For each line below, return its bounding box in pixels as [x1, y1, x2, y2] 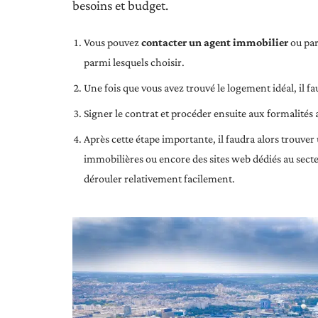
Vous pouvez [84, 36, 141, 48]
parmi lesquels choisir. [84, 56, 185, 68]
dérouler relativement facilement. [84, 172, 235, 185]
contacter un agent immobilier [141, 36, 288, 48]
